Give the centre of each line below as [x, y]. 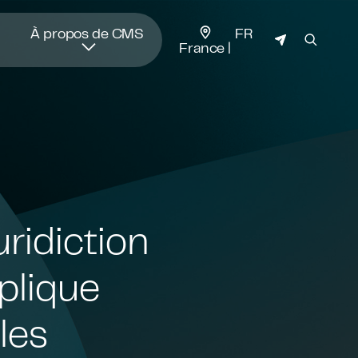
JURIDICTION [219, 32]
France [204, 47]
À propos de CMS [88, 32]
